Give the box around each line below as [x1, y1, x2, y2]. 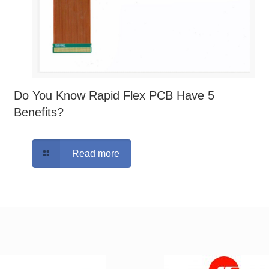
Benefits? [14, 106, 64, 119]
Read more [71, 148, 119, 159]
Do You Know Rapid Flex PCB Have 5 [14, 89, 215, 103]
